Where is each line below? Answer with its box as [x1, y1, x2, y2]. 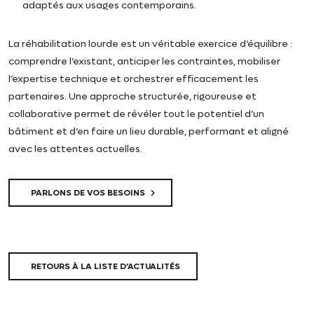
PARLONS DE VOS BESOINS [31, 186, 147, 198]
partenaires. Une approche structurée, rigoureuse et [8, 89, 257, 103]
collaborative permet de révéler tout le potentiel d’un [8, 107, 264, 121]
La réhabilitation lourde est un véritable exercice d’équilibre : [8, 36, 292, 50]
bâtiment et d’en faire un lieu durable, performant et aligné [8, 124, 289, 138]
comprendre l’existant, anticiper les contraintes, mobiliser [8, 54, 280, 68]
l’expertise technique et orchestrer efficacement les [8, 71, 259, 86]
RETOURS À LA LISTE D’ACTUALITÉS [31, 260, 180, 272]
